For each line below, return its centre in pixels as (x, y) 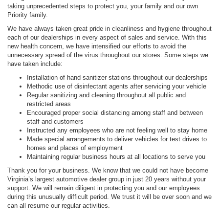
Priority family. (28, 15)
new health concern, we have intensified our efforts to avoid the (97, 46)
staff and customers (55, 121)
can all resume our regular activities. (59, 205)
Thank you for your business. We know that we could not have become (108, 170)
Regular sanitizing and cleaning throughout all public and (106, 95)
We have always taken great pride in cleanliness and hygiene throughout (109, 28)
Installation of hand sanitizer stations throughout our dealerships (117, 77)
